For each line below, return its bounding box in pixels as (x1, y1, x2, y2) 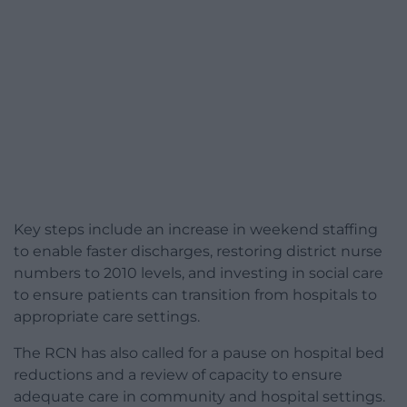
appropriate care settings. (14, 308, 200, 326)
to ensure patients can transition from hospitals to (14, 286, 377, 304)
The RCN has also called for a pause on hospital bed (14, 344, 384, 362)
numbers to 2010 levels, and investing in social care (14, 264, 383, 283)
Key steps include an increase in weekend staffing (14, 221, 378, 239)
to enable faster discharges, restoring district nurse (14, 243, 382, 261)
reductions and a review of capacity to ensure (14, 366, 342, 384)
